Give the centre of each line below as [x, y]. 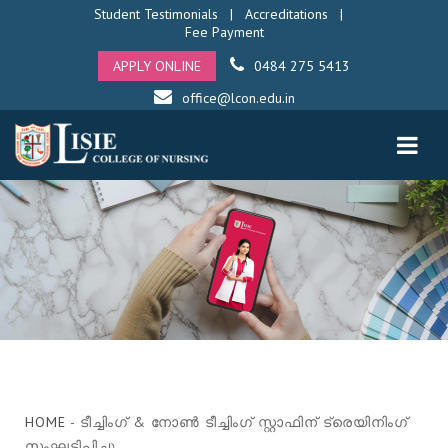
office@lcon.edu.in [238, 98]
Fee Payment [224, 32]
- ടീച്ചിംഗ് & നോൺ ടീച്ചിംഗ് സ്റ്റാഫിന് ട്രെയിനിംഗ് [237, 422]
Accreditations [286, 14]
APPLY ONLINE [157, 66]
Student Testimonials [155, 14]
